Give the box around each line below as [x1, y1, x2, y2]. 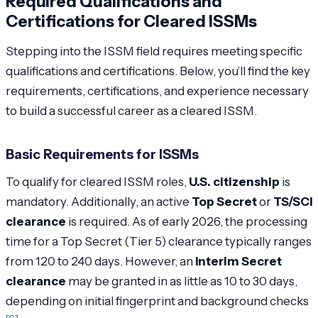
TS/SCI [273, 194, 312, 209]
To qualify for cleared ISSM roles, [6, 174, 189, 189]
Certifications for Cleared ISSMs [6, 11, 257, 31]
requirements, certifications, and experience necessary [6, 83, 309, 98]
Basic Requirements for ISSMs [6, 146, 199, 163]
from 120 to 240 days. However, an [6, 253, 195, 268]
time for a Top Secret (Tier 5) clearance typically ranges [6, 234, 312, 248]
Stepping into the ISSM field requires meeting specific [6, 43, 302, 58]
